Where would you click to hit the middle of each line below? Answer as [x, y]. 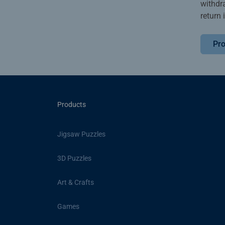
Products [72, 105]
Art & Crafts [76, 182]
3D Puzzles [74, 158]
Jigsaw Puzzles [81, 134]
